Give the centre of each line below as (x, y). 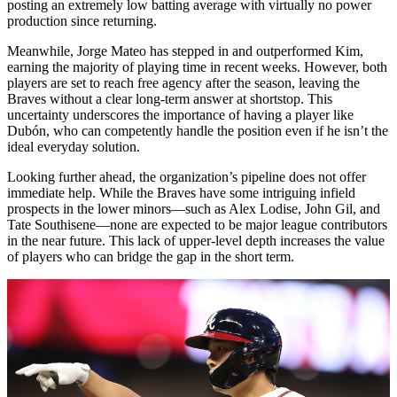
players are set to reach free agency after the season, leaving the (183, 83)
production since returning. (82, 21)
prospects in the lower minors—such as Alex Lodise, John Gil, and (194, 209)
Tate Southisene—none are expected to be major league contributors (197, 225)
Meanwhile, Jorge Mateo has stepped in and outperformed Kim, (185, 51)
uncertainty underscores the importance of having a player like (180, 115)
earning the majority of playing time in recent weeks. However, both (197, 67)
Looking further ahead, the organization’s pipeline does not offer (187, 177)
